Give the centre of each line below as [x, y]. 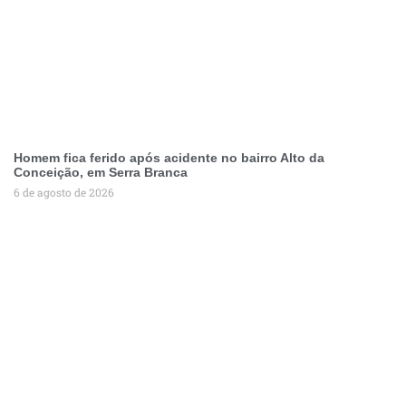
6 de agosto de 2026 [64, 192]
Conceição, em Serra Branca [101, 172]
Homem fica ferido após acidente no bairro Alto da [169, 157]
